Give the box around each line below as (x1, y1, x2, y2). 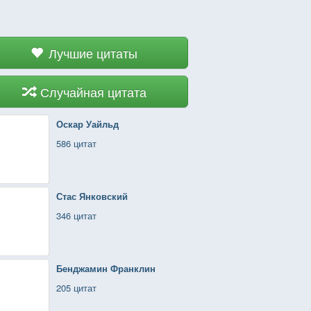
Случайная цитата (40, 83, 146, 101)
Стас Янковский (56, 190, 128, 203)
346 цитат (56, 209, 96, 222)
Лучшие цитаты (49, 44, 137, 62)
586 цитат (56, 137, 96, 150)
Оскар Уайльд (56, 117, 119, 131)
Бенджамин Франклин (56, 262, 155, 275)
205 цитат (56, 281, 96, 294)
